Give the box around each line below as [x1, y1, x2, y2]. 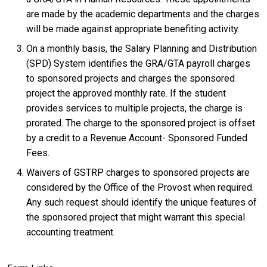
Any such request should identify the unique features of [26, 196, 257, 208]
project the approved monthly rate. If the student [26, 87, 226, 99]
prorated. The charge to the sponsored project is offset [26, 117, 255, 129]
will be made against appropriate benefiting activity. [26, 23, 240, 35]
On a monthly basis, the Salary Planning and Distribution [26, 42, 257, 54]
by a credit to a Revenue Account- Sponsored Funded [26, 132, 247, 144]
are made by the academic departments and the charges [26, 8, 259, 20]
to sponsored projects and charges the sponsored [26, 72, 235, 84]
